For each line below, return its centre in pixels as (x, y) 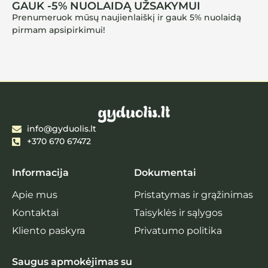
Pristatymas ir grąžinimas (194, 194)
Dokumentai (165, 173)
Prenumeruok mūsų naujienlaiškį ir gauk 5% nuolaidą (127, 17)
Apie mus (35, 194)
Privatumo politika (178, 230)
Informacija (40, 173)
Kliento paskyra (48, 230)
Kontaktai (35, 212)
